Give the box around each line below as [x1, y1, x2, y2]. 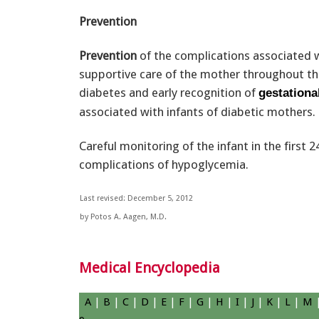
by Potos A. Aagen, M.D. [80, 211, 167, 221]
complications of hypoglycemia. [79, 157, 249, 172]
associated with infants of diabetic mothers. [79, 104, 315, 119]
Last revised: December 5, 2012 [80, 193, 193, 203]
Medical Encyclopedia [79, 259, 220, 277]
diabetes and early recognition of [79, 85, 258, 100]
